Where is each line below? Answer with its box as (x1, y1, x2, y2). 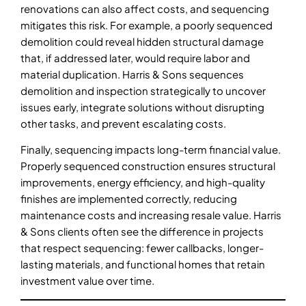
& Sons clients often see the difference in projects (20, 225, 264, 238)
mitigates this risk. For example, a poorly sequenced (20, 18, 273, 31)
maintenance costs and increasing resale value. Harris (20, 208, 281, 222)
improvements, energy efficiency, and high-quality (20, 176, 265, 189)
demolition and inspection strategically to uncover (20, 83, 266, 97)
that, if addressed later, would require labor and (20, 51, 250, 64)
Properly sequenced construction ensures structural (20, 159, 275, 173)
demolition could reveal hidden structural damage (20, 34, 264, 48)
